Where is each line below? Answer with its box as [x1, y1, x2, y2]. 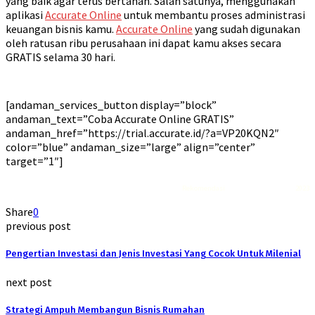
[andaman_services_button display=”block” [6, 97, 217, 112]
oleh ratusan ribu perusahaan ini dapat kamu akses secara [6, 35, 281, 50]
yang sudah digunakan [193, 21, 300, 36]
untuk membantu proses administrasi [122, 7, 305, 22]
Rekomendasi [182, 183, 226, 193]
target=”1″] [6, 153, 63, 168]
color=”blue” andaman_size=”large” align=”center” [6, 139, 255, 154]
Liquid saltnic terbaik [226, 183, 294, 193]
